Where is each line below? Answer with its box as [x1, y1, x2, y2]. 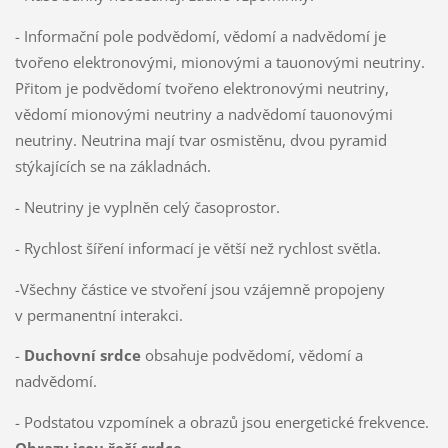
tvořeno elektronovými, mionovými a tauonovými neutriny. [14, 51, 425, 72]
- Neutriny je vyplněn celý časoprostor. [14, 196, 280, 217]
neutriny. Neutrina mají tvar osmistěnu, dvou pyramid [14, 129, 387, 150]
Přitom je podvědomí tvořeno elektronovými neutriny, [14, 77, 389, 98]
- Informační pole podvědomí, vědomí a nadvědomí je [14, 25, 386, 46]
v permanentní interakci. [14, 304, 183, 325]
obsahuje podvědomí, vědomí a [140, 345, 363, 366]
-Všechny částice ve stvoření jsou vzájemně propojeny [14, 278, 385, 299]
